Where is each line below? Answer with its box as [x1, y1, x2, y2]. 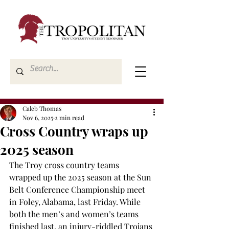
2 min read [55, 113, 84, 122]
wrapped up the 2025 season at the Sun [9, 172, 153, 182]
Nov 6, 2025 [22, 113, 53, 122]
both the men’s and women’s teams [9, 209, 141, 219]
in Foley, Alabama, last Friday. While [9, 196, 143, 207]
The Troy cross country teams [9, 159, 121, 170]
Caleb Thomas [22, 104, 61, 112]
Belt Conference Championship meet [9, 184, 147, 195]
